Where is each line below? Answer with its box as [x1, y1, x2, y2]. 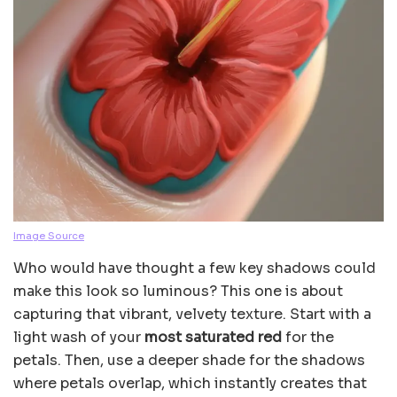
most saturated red [144, 327, 282, 346]
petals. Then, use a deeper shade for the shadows [13, 350, 365, 370]
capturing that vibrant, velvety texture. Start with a [13, 304, 371, 323]
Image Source [13, 229, 84, 242]
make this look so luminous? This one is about [13, 281, 343, 300]
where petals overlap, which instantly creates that [13, 373, 367, 393]
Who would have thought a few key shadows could [13, 258, 376, 277]
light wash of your [13, 327, 144, 346]
